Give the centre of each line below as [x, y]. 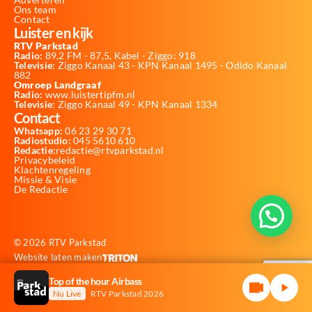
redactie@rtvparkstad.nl [110, 150]
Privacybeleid [45, 159]
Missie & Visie [46, 179]
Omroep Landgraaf [57, 84]
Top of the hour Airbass [95, 281]
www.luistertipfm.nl [89, 94]
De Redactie [41, 189]
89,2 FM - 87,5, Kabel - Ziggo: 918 [119, 55]
